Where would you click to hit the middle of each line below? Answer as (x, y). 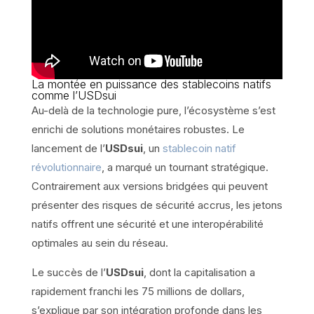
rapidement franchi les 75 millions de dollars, (138, 292)
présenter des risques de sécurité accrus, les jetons (157, 205)
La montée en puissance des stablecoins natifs (151, 84)
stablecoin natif (199, 149)
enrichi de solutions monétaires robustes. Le (138, 130)
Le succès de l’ (68, 273)
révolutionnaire (66, 168)
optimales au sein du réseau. (100, 243)
